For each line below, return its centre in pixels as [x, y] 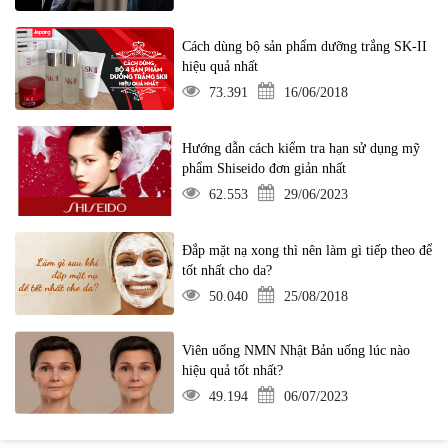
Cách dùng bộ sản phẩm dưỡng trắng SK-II [305, 46]
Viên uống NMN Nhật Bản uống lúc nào [296, 350]
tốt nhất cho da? [227, 271]
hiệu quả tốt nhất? [233, 370]
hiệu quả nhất [220, 66]
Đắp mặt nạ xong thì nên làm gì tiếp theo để [307, 251]
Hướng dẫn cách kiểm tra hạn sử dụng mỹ [301, 148]
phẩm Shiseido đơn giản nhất [264, 168]
